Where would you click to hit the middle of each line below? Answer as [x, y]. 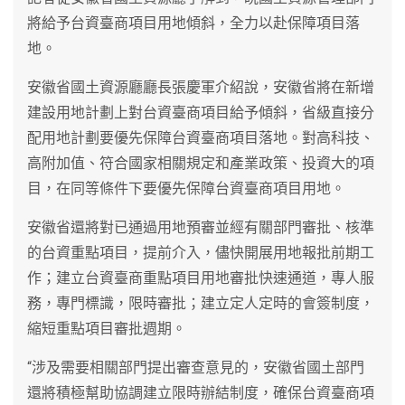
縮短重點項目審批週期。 [107, 328]
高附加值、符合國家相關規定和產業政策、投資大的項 [201, 163]
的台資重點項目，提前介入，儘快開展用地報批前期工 [201, 252]
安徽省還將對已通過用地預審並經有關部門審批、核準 [201, 227]
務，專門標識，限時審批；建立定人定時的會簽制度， [201, 303]
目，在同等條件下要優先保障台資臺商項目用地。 [186, 188]
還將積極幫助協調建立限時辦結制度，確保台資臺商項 [201, 392]
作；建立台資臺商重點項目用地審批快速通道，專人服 [201, 278]
